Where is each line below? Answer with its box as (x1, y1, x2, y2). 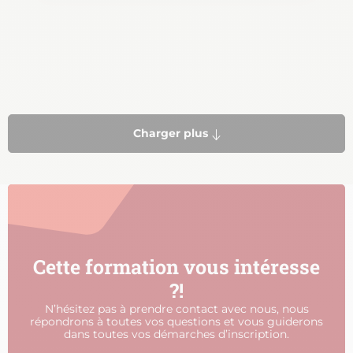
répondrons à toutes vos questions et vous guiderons (30, 314, 323, 329)
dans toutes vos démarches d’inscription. (64, 327, 289, 342)
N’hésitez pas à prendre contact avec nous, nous (44, 302, 309, 317)
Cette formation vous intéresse (33, 254, 320, 281)
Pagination (8, 116, 80, 132)
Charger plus (133, 126, 208, 141)
